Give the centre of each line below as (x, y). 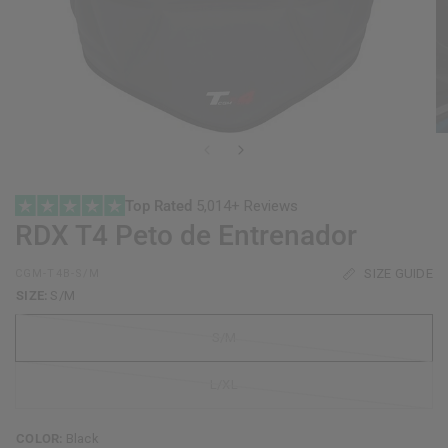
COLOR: (40, 438)
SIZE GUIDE (398, 273)
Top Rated (161, 206)
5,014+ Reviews (247, 206)
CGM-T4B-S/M (58, 273)
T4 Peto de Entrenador (213, 235)
